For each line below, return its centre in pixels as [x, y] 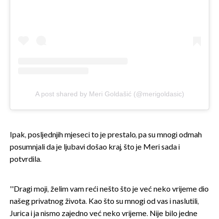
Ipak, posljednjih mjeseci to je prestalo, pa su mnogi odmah [106, 135]
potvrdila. [26, 160]
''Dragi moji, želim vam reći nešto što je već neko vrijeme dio [109, 190]
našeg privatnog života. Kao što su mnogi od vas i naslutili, [104, 202]
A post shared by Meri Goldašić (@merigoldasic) [109, 94]
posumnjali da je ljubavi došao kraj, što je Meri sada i [95, 148]
